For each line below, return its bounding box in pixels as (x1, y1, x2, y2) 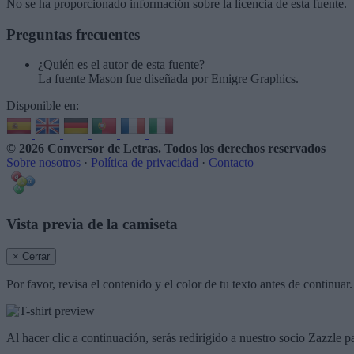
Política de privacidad (91, 156, 198, 170)
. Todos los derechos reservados (158, 141, 326, 156)
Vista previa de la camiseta (6, 216, 178, 233)
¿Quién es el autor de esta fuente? (38, 58, 205, 72)
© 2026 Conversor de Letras (6, 141, 158, 156)
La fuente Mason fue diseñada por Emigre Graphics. (38, 72, 299, 86)
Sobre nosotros (6, 156, 81, 170)
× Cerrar (13, 250, 50, 262)
